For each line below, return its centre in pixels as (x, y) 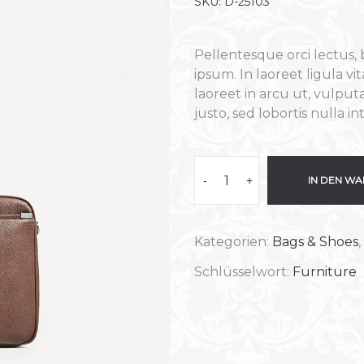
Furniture (325, 272)
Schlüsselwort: (243, 272)
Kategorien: (233, 242)
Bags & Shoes (315, 242)
